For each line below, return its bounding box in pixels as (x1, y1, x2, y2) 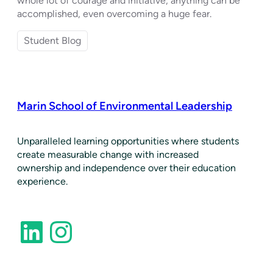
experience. (17, 175, 68, 187)
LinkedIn (16, 213, 33, 249)
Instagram (46, 213, 71, 249)
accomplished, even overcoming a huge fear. (17, 7, 211, 19)
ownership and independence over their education (17, 161, 236, 174)
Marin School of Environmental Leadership (17, 99, 232, 113)
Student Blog (24, 34, 81, 46)
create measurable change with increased (17, 148, 199, 160)
